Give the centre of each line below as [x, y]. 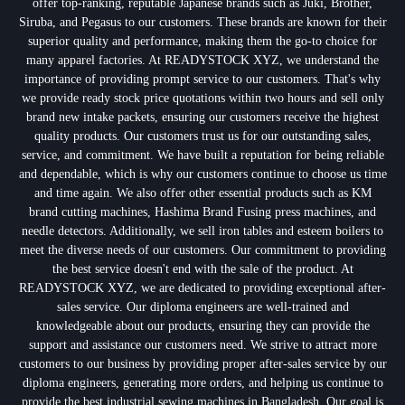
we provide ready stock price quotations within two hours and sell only [202, 98]
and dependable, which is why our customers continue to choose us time [202, 174]
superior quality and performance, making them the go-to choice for [202, 41]
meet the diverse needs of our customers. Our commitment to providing [202, 250]
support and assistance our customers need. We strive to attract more [202, 345]
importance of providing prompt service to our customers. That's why [202, 79]
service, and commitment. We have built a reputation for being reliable [202, 155]
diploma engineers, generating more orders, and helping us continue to [202, 383]
